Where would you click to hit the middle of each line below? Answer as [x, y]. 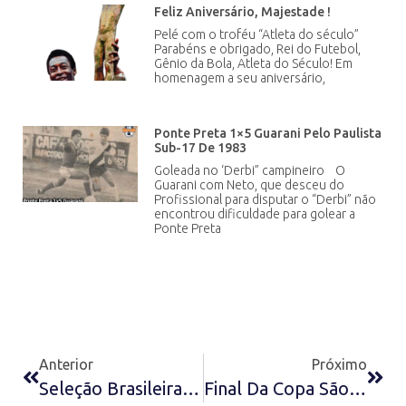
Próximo [339, 365]
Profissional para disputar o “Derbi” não [266, 200]
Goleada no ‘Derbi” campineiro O [250, 171]
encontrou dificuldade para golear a [255, 214]
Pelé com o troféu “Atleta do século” [260, 35]
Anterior [66, 365]
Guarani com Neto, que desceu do [250, 185]
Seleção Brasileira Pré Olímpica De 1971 [191, 389]
